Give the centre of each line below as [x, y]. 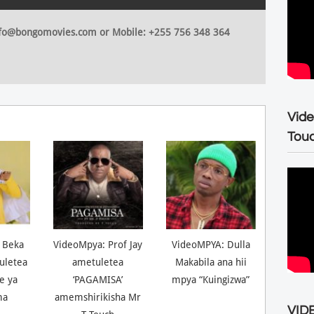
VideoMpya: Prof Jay [98, 245]
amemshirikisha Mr [98, 298]
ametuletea [98, 262]
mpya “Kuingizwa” [211, 280]
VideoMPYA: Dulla [211, 245]
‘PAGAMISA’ [98, 280]
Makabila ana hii [211, 262]
